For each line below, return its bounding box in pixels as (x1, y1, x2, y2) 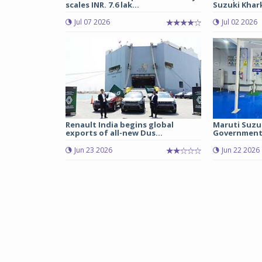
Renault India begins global (65, 119, 174, 130)
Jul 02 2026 (221, 17, 257, 27)
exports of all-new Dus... (65, 127, 163, 139)
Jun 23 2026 (74, 145, 112, 156)
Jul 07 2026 (74, 17, 110, 27)
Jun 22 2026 (221, 145, 260, 156)
